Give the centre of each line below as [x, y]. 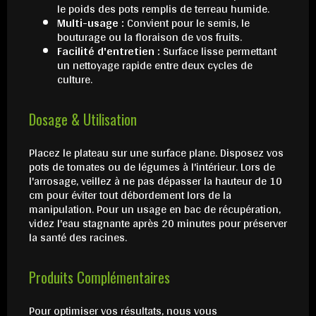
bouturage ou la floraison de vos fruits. [150, 37]
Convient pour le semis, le [187, 23]
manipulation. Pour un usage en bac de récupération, [155, 209]
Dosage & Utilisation [83, 119]
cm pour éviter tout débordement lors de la [130, 195]
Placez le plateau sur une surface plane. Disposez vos [156, 152]
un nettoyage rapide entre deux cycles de [155, 65]
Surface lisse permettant [218, 51]
